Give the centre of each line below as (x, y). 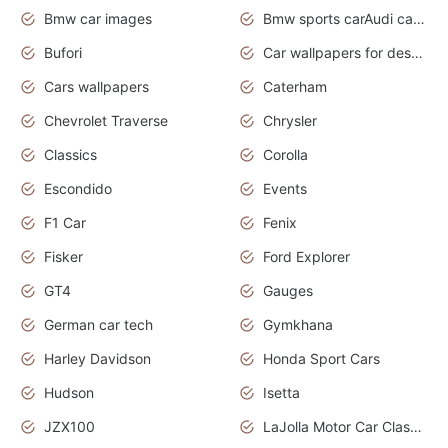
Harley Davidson (97, 359)
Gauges (288, 291)
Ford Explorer (306, 257)
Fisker (63, 257)
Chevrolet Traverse (106, 121)
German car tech (98, 325)
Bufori (63, 53)
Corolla (285, 155)
